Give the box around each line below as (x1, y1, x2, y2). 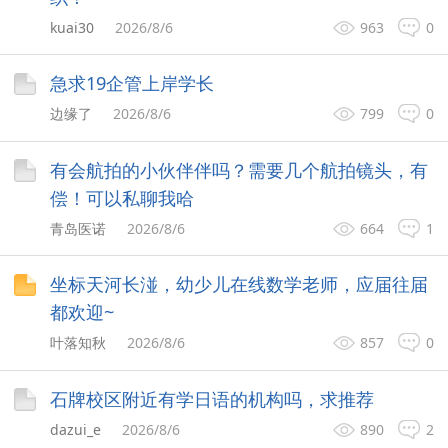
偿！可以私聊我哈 (50, 185, 195, 210)
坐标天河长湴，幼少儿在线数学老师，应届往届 (50, 272, 429, 297)
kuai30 (50, 17, 95, 37)
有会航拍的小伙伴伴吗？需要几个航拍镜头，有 (50, 157, 429, 182)
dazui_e (50, 419, 102, 439)
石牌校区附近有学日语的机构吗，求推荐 (50, 386, 375, 411)
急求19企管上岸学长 (50, 71, 215, 96)
